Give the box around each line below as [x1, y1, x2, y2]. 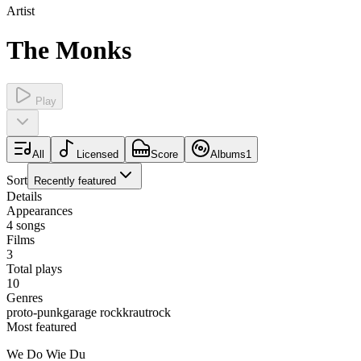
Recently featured [34, 174, 116, 187]
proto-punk [6, 305, 63, 319]
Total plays [6, 261, 62, 276]
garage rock [63, 305, 122, 319]
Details [6, 189, 42, 203]
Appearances [6, 203, 73, 218]
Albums [210, 147, 246, 160]
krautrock [122, 305, 171, 319]
